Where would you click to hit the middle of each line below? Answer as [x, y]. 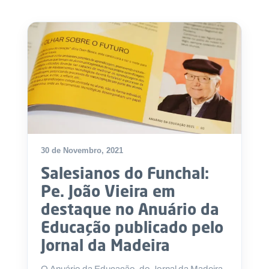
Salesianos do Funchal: [125, 173]
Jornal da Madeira [105, 245]
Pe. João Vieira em [108, 191]
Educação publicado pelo [132, 227]
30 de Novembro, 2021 [82, 151]
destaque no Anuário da [130, 209]
